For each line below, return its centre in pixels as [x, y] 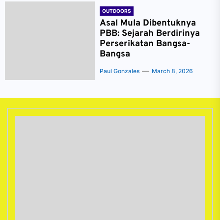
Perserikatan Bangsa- [145, 44]
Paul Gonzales [119, 71]
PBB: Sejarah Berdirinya [150, 34]
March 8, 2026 [172, 71]
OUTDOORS [116, 11]
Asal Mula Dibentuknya [148, 23]
